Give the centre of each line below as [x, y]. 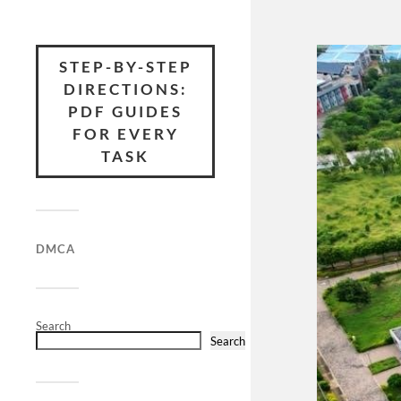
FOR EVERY [125, 134]
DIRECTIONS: [125, 89]
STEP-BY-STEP [125, 67]
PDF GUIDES [125, 111]
